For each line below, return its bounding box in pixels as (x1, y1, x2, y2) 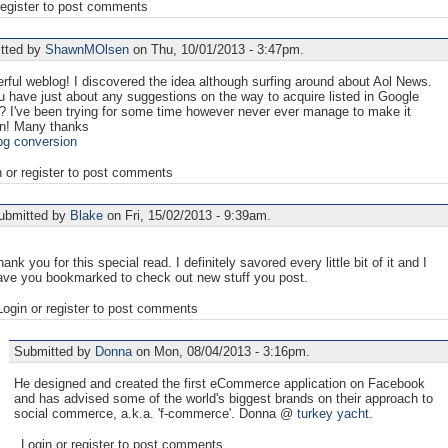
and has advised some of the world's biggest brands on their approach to (14, 390, 433, 406)
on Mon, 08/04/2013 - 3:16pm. (132, 343, 310, 359)
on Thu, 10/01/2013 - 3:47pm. (129, 41, 304, 57)
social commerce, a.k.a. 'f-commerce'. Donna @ (14, 405, 297, 421)
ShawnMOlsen (45, 41, 129, 57)
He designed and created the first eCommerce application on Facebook (14, 375, 425, 391)
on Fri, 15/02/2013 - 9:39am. (103, 207, 271, 223)
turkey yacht (297, 405, 369, 421)
